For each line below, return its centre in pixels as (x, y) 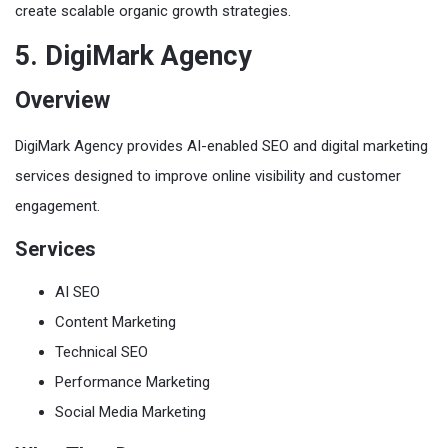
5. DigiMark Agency (133, 55)
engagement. (57, 205)
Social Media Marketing (130, 411)
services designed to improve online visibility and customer (208, 175)
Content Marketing (115, 321)
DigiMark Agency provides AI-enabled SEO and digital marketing (221, 145)
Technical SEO (101, 351)
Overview (62, 100)
